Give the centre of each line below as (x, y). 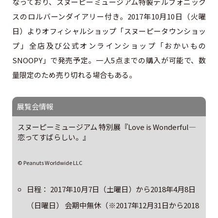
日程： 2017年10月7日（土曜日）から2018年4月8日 (111, 189)
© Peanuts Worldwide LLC (50, 162)
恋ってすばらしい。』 (54, 137)
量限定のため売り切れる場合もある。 (74, 74)
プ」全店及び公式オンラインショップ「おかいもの (109, 45)
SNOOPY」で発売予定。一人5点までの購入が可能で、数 (109, 60)
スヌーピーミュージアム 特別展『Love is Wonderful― (107, 127)
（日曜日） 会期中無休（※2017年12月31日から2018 (113, 205)
